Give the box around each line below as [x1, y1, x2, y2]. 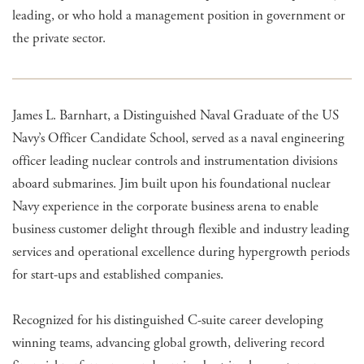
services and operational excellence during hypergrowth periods [12, 242, 349, 261]
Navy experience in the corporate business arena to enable [12, 197, 318, 215]
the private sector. [12, 28, 106, 47]
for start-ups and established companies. [12, 265, 223, 284]
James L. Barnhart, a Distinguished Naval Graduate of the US [12, 106, 339, 124]
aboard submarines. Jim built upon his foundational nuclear [12, 174, 331, 193]
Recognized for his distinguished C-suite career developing [12, 310, 323, 329]
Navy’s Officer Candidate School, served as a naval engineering [12, 128, 344, 147]
